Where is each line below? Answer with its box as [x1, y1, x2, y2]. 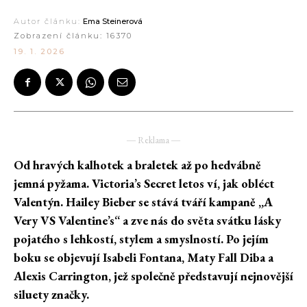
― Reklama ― [127, 134, 180, 147]
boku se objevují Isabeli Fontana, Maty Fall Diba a [14, 249, 273, 266]
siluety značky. [14, 286, 89, 303]
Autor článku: [14, 16, 81, 27]
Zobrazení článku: [14, 31, 106, 41]
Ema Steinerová [83, 16, 143, 27]
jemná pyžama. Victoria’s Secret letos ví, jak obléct [14, 175, 274, 192]
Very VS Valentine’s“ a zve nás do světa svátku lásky [14, 212, 281, 229]
